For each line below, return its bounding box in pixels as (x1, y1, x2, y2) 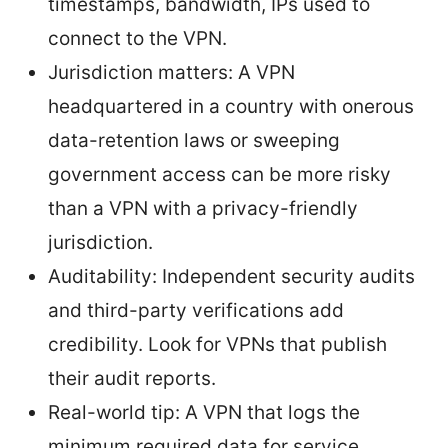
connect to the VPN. (48, 26, 227, 50)
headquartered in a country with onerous (48, 94, 414, 118)
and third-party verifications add (48, 298, 344, 322)
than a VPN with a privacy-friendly (48, 196, 358, 220)
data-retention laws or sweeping (48, 128, 340, 152)
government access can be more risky (48, 162, 391, 186)
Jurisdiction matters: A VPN (48, 60, 295, 84)
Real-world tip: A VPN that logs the (48, 400, 360, 424)
